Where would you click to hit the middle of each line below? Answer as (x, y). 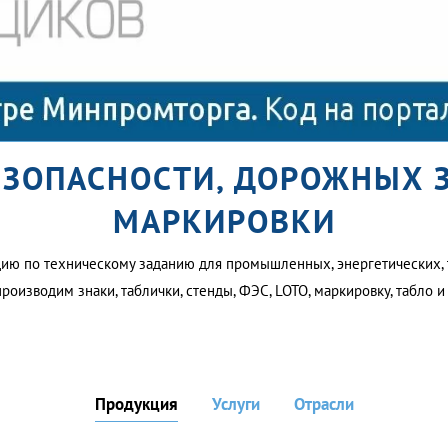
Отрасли (323, 404)
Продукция (136, 404)
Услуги (235, 404)
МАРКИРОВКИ (224, 221)
